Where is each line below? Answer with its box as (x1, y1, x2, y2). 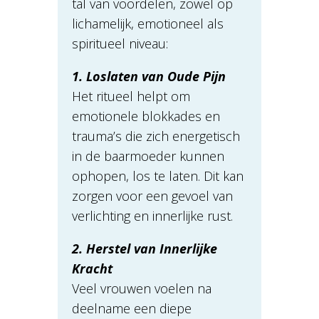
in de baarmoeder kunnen (71, 147, 224, 165)
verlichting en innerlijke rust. (71, 207, 233, 225)
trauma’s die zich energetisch (71, 127, 240, 145)
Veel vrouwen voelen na (71, 280, 211, 298)
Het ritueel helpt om (71, 88, 190, 105)
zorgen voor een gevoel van (71, 187, 233, 205)
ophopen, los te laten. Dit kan (71, 167, 244, 185)
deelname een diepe (71, 300, 192, 318)
